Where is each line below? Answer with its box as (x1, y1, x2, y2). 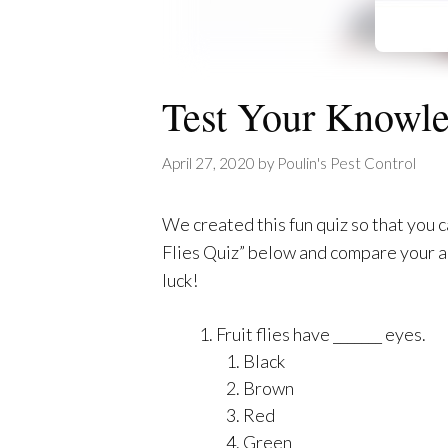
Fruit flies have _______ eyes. (216, 322, 426, 345)
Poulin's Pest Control (277, 153, 416, 172)
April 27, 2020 (162, 153, 255, 172)
